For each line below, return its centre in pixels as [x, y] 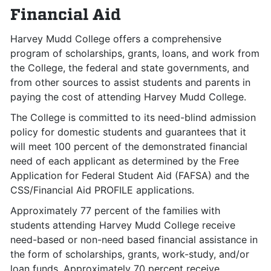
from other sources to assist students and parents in [130, 82]
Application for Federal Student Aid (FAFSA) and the [130, 175]
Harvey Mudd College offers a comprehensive [116, 39]
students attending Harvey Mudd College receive [123, 225]
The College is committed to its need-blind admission [133, 117]
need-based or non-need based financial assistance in [134, 240]
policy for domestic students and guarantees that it [128, 132]
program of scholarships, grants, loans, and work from [135, 53]
